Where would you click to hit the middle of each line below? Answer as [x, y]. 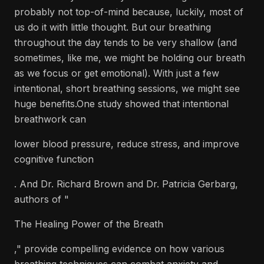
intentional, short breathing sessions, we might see [127, 88]
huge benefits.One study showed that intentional [121, 104]
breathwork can [50, 119]
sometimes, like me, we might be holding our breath [130, 58]
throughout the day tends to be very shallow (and [126, 42]
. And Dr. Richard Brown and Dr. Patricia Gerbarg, [126, 184]
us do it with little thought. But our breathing [113, 27]
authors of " [42, 199]
